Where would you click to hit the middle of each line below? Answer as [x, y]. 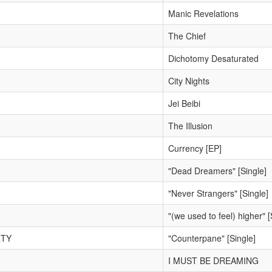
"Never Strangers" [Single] [218, 193]
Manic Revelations [203, 13]
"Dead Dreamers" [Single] [217, 171]
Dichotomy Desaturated [213, 58]
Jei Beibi [184, 103]
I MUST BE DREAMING [213, 260]
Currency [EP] [195, 148]
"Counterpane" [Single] [212, 238]
